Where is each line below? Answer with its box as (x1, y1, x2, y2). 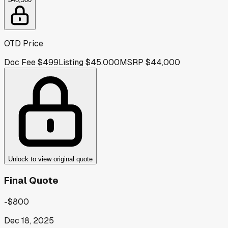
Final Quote (4, 174, 59, 187)
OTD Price (4, 38, 43, 49)
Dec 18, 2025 (4, 215, 54, 226)
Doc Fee (4, 57, 36, 68)
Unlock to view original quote (8, 155, 93, 163)
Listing (59, 57, 83, 68)
